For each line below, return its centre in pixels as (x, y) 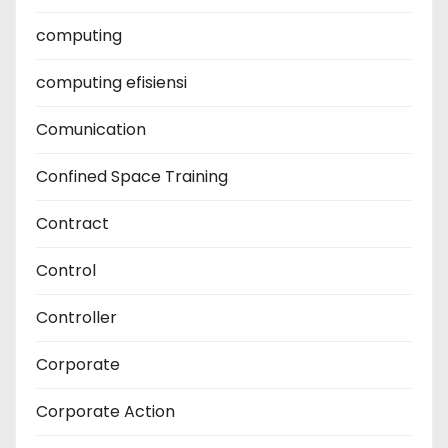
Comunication (91, 130)
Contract (72, 224)
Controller (76, 318)
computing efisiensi (111, 83)
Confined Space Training (132, 177)
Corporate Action (105, 412)
